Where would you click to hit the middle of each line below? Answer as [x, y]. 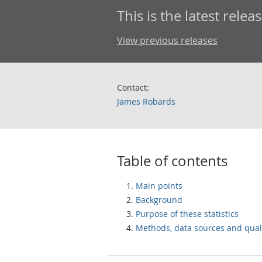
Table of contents [172, 161]
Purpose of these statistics [187, 214]
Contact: [133, 87]
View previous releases [167, 40]
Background [159, 200]
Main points [159, 186]
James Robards [146, 101]
